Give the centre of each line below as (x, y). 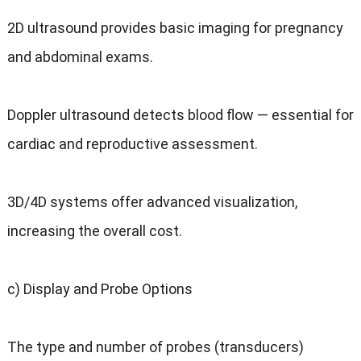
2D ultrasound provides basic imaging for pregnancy (175, 28)
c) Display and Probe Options (100, 289)
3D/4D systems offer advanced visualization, (152, 202)
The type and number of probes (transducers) (155, 347)
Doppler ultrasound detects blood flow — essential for (180, 115)
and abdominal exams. (80, 57)
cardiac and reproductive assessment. (132, 144)
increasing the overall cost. (94, 231)
